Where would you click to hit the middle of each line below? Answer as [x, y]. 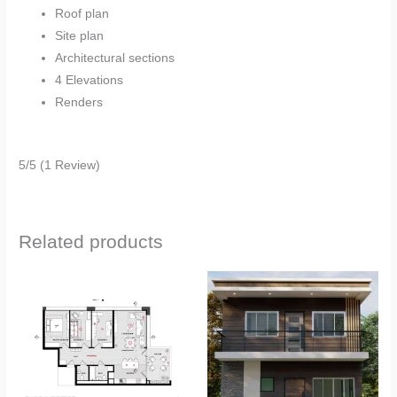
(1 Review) [70, 165]
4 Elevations [90, 81]
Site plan [80, 36]
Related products [91, 241]
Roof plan [82, 14]
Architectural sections [115, 58]
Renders [79, 103]
